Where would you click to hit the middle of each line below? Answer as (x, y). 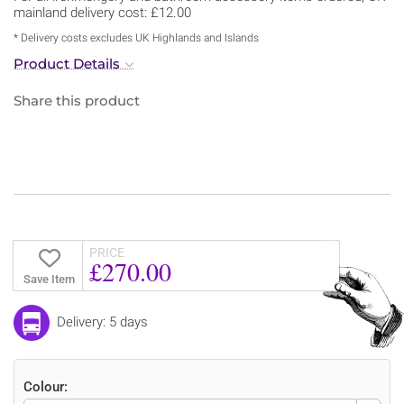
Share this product (77, 100)
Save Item (49, 279)
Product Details (67, 63)
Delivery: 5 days (102, 321)
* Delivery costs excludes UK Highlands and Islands (136, 37)
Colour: (46, 386)
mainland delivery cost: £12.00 (102, 12)
